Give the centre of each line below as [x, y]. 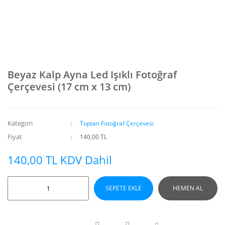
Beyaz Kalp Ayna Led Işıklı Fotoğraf [92, 75]
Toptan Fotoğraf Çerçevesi [117, 123]
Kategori [20, 123]
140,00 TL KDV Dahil [60, 160]
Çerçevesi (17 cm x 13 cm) [69, 87]
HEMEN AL [188, 188]
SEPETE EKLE [124, 188]
